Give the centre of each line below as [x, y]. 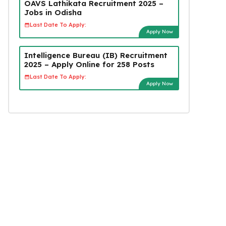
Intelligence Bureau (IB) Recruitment [96, 55]
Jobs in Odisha [53, 12]
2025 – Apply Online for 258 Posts [89, 64]
